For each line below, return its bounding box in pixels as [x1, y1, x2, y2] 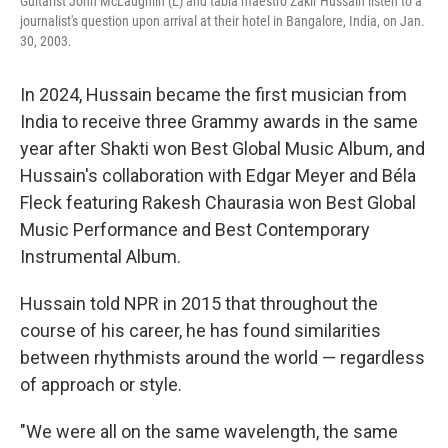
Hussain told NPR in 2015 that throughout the [20, 293, 378, 314]
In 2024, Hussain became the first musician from [20, 84, 407, 105]
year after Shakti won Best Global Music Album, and [20, 138, 425, 159]
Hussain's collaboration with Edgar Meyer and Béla [20, 165, 416, 186]
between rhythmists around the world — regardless [20, 347, 425, 368]
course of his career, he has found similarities [20, 320, 381, 341]
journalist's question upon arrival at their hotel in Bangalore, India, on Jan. [20, 13, 425, 29]
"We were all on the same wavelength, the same [20, 421, 398, 442]
